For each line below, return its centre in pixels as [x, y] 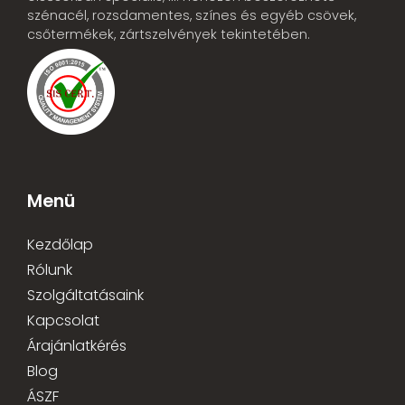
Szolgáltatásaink [85, 296]
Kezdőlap [60, 245]
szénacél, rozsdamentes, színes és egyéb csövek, [192, 15]
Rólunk [50, 270]
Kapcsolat [63, 321]
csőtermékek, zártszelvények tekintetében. [169, 34]
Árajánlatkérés [77, 346]
